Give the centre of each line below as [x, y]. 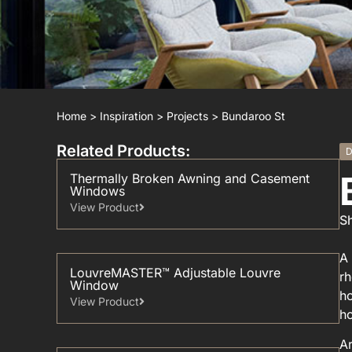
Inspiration [126, 116]
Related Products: [123, 151]
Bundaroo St [253, 116]
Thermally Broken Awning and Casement [190, 178]
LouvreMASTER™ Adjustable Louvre [175, 273]
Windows [97, 191]
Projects [187, 116]
